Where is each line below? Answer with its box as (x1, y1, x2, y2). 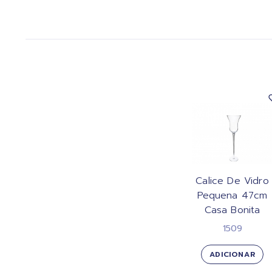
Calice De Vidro (195, 173, 269, 188)
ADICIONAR (209, 248, 256, 260)
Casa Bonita (204, 202, 260, 217)
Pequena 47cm (197, 188, 268, 203)
